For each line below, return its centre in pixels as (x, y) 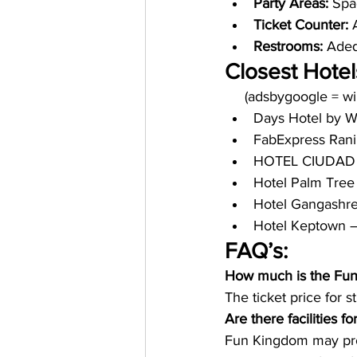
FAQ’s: (256, 251)
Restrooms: (290, 46)
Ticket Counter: (301, 25)
